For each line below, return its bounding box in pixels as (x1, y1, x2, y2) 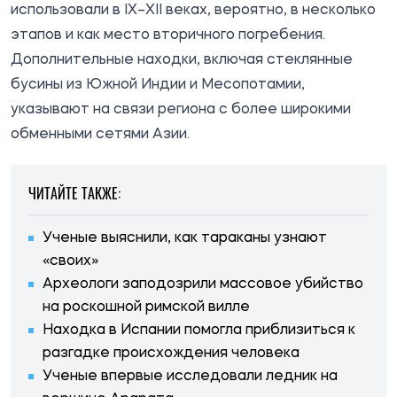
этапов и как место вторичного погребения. (11, 27, 325, 43)
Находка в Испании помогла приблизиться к (43, 323, 355, 338)
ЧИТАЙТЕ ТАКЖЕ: (28, 182, 121, 204)
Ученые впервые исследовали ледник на (43, 369, 338, 384)
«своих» (43, 253, 98, 269)
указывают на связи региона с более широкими (11, 102, 351, 117)
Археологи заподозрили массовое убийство (43, 276, 363, 292)
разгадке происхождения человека (43, 346, 300, 361)
